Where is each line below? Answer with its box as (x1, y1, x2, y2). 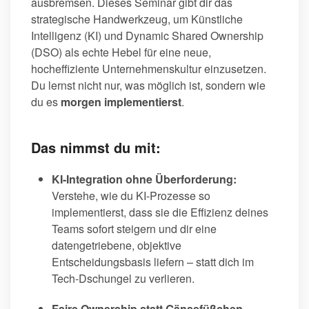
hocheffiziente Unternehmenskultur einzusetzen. (31, 61, 266, 77)
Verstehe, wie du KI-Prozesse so (52, 188, 210, 204)
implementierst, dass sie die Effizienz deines (52, 204, 268, 221)
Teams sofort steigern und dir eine (52, 221, 217, 237)
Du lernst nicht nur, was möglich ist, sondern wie (31, 77, 266, 94)
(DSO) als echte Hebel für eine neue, (31, 44, 211, 61)
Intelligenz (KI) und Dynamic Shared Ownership (31, 28, 263, 44)
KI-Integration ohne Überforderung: (52, 171, 237, 188)
